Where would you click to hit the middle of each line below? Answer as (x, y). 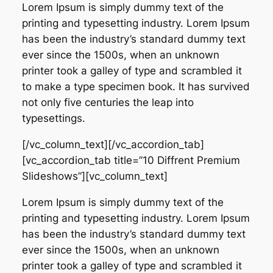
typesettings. (53, 119)
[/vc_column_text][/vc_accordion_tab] (113, 144)
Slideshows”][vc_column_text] (94, 176)
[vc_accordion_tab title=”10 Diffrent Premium (131, 160)
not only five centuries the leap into (108, 103)
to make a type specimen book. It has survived (136, 87)
